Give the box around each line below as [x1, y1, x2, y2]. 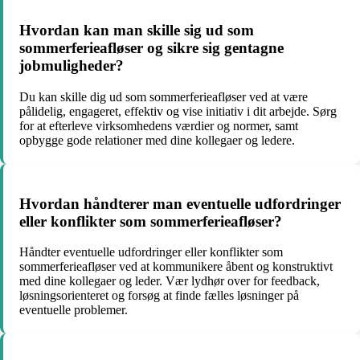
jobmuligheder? [19, 57, 124, 75]
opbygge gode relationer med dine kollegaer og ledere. [19, 133, 295, 147]
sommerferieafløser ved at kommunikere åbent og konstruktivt [19, 260, 333, 274]
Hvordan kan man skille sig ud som [19, 22, 254, 39]
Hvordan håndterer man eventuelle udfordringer [19, 194, 341, 212]
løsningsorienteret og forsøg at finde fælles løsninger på [19, 288, 299, 303]
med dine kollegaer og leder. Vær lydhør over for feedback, [19, 274, 320, 288]
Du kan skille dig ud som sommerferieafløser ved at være [19, 90, 308, 104]
